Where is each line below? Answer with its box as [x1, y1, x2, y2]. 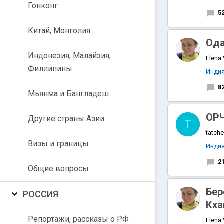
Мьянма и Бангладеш [28, 89, 109, 98]
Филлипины [28, 64, 72, 73]
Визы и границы [28, 139, 89, 148]
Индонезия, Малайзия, [28, 51, 111, 60]
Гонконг [28, 1, 58, 10]
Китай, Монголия [28, 26, 90, 35]
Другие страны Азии [28, 114, 104, 123]
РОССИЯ [23, 189, 58, 199]
